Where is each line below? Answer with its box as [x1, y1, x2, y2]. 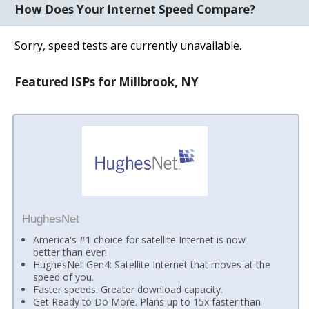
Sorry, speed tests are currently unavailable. [14, 37, 242, 53]
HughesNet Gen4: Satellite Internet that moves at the [33, 258, 271, 272]
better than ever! [33, 246, 108, 259]
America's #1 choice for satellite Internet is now [33, 233, 246, 247]
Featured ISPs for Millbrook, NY [14, 73, 199, 90]
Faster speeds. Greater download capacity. [33, 283, 223, 297]
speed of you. [33, 270, 94, 284]
